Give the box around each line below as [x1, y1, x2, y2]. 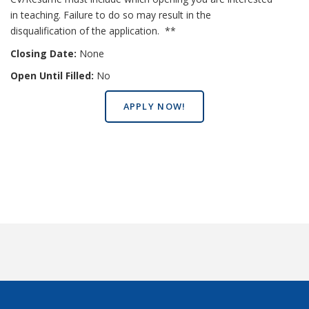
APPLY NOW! [123, 100, 186, 113]
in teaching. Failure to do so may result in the [10, 8, 211, 21]
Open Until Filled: [10, 69, 97, 83]
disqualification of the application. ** [10, 23, 176, 37]
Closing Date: [10, 46, 77, 60]
